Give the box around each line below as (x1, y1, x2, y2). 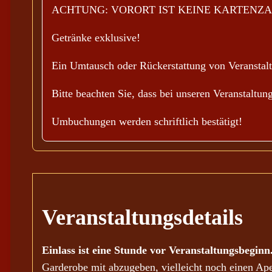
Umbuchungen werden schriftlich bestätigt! (52, 115, 242, 127)
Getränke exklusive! (52, 32, 140, 44)
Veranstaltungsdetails (42, 205, 243, 229)
